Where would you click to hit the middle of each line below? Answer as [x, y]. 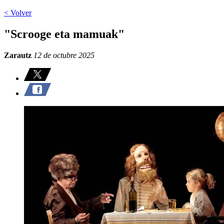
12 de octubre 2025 [63, 55]
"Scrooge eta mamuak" [64, 34]
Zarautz [18, 55]
